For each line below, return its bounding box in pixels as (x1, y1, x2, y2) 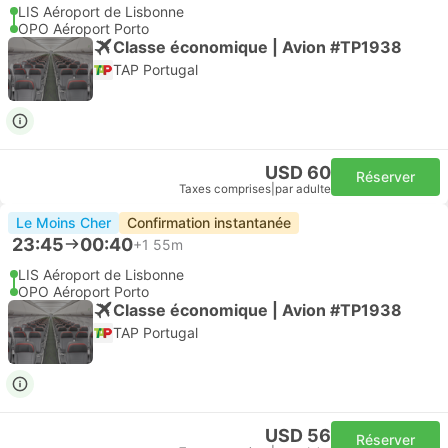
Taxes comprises (179, 182, 271, 196)
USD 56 (265, 425, 331, 446)
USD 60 (265, 162, 331, 183)
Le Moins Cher (16, 214, 111, 231)
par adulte (275, 182, 331, 196)
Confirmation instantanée (127, 214, 291, 231)
